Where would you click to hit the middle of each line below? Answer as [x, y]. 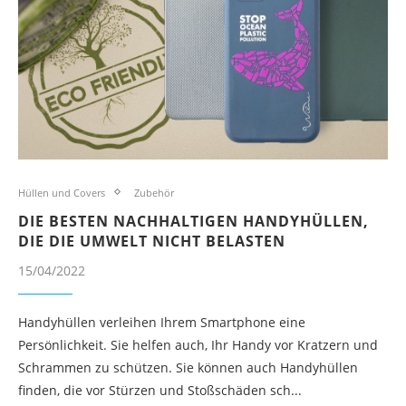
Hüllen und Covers [62, 192]
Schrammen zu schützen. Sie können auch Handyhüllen [188, 367]
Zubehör [154, 192]
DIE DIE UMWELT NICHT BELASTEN [152, 241]
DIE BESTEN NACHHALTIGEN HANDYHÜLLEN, [193, 221]
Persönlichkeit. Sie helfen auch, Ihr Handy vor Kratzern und [198, 344]
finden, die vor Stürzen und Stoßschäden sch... [160, 390]
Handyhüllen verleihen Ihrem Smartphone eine [162, 322]
